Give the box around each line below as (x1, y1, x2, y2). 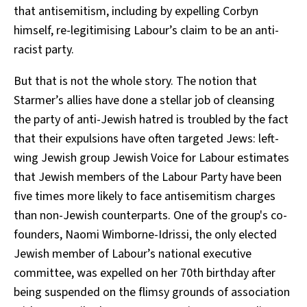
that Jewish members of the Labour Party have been (14, 169, 282, 186)
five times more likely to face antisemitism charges (14, 188, 275, 206)
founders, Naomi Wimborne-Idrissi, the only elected (14, 226, 277, 244)
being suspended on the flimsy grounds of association (14, 284, 290, 302)
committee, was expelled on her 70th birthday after (14, 265, 275, 282)
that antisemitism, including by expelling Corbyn (14, 3, 258, 21)
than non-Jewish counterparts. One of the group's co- (14, 207, 287, 225)
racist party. (14, 41, 74, 59)
